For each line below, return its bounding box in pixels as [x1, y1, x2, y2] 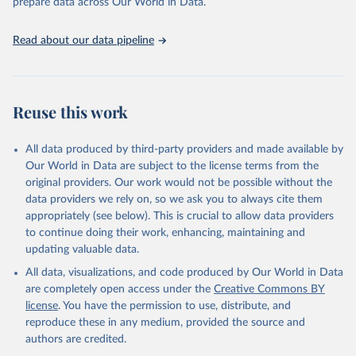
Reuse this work [13, 101, 128, 123]
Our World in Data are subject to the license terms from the [25, 161, 319, 172]
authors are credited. [25, 334, 126, 346]
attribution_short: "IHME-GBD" [33, 3, 194, 15]
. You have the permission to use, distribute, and [58, 300, 291, 312]
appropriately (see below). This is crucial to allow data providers [25, 211, 334, 222]
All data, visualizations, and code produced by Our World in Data [25, 267, 343, 279]
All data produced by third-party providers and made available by [25, 144, 343, 156]
